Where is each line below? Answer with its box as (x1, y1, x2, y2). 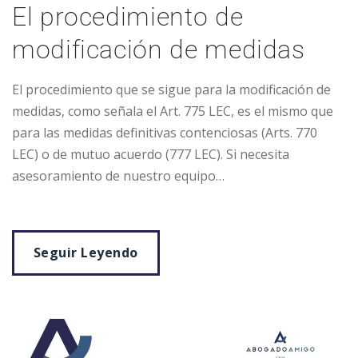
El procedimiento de (12, 2, 244, 33)
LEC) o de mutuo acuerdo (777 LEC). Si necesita (12, 145, 289, 164)
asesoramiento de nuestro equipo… (12, 167, 225, 185)
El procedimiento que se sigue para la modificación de (12, 81, 331, 99)
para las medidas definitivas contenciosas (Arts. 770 (12, 124, 317, 142)
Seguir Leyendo (34, 244, 138, 262)
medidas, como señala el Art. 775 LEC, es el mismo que (12, 102, 333, 121)
